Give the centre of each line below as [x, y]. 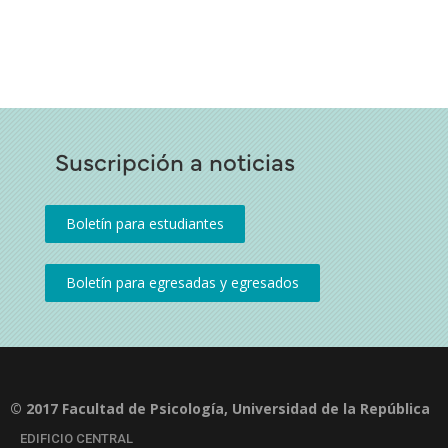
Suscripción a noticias [175, 160]
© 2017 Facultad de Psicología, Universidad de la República [220, 408]
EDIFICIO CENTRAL [76, 438]
